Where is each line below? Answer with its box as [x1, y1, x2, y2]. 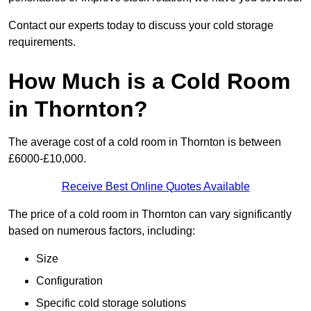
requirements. [8, 36, 76, 49]
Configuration [36, 275, 103, 287]
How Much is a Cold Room [8, 69, 290, 94]
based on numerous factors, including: [8, 225, 195, 237]
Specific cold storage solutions [36, 297, 186, 310]
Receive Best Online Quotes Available [61, 180, 250, 193]
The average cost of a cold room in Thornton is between [8, 136, 281, 149]
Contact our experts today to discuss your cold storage [8, 19, 274, 32]
